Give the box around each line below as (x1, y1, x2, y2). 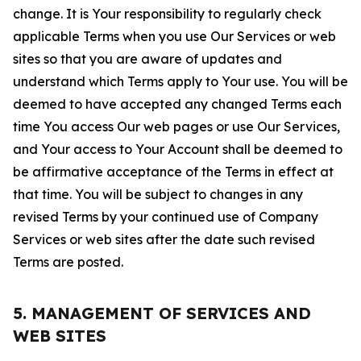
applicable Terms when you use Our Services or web (13, 28, 336, 44)
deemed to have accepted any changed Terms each (13, 96, 342, 112)
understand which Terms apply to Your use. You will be (13, 73, 348, 89)
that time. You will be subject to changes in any (13, 186, 303, 202)
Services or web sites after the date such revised (13, 231, 315, 247)
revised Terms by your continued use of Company (13, 209, 318, 225)
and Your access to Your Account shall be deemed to (13, 141, 342, 157)
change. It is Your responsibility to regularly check (13, 6, 322, 22)
